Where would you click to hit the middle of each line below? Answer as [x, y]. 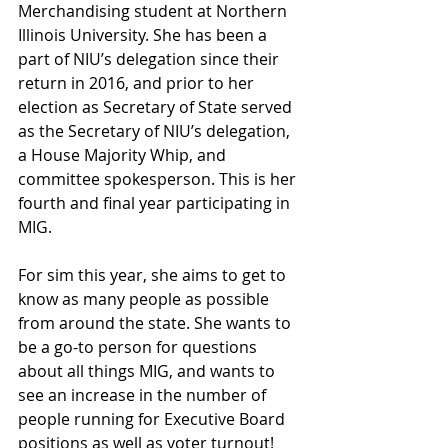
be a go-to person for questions [139, 346]
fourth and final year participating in [156, 202]
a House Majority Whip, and [124, 154]
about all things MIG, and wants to [148, 370]
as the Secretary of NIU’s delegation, [156, 130]
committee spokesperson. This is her [159, 178]
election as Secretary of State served [157, 106]
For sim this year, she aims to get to [154, 274]
